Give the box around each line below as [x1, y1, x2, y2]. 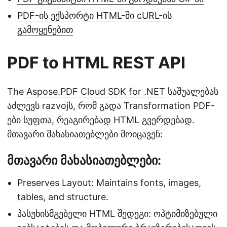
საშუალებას [165, 86, 218, 97]
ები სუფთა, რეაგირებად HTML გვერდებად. [7, 115, 195, 125]
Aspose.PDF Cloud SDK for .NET [26, 86, 165, 97]
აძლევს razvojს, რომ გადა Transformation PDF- [7, 100, 215, 111]
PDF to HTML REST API [7, 53, 185, 72]
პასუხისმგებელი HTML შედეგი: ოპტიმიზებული [17, 208, 217, 219]
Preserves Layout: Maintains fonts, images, [17, 177, 201, 188]
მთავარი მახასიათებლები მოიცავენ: [7, 129, 163, 139]
